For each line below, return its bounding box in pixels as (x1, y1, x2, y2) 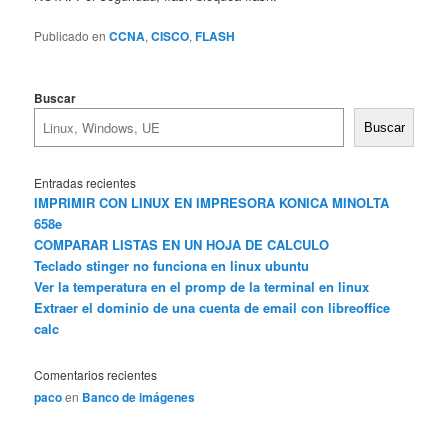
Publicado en (34, 27, 107, 45)
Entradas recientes (34, 173, 137, 191)
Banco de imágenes (82, 388, 196, 407)
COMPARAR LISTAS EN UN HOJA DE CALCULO (34, 234, 330, 254)
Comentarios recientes (34, 366, 158, 384)
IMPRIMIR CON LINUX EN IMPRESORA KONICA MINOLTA (34, 192, 390, 212)
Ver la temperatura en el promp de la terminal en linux (34, 276, 370, 296)
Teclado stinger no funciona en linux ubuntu (34, 255, 310, 275)
